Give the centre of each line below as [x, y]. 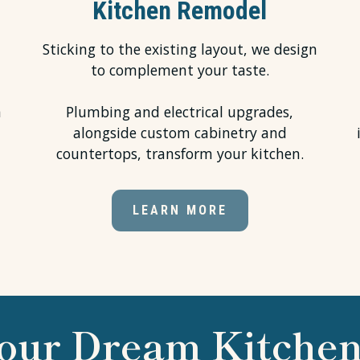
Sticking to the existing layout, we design [180, 49]
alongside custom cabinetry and [180, 133]
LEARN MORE [180, 211]
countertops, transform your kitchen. [180, 154]
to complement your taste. [180, 70]
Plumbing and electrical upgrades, [180, 112]
